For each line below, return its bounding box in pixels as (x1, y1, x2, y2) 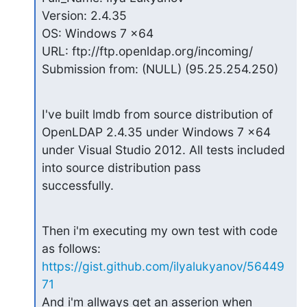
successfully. (41, 177, 114, 193)
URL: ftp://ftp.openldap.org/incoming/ (41, 43, 253, 58)
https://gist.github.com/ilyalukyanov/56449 (41, 258, 284, 273)
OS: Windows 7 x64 (41, 25, 153, 40)
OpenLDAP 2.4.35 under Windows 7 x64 (41, 124, 271, 139)
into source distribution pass (41, 160, 201, 175)
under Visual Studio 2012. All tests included (41, 142, 285, 157)
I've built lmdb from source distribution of (41, 106, 273, 121)
